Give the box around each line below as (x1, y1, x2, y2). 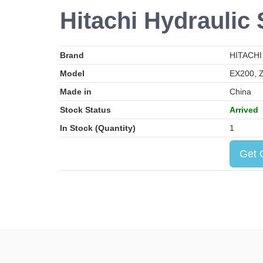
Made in (60, 87, 92, 96)
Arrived (230, 105, 258, 114)
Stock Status (60, 105, 111, 114)
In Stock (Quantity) (60, 123, 136, 133)
